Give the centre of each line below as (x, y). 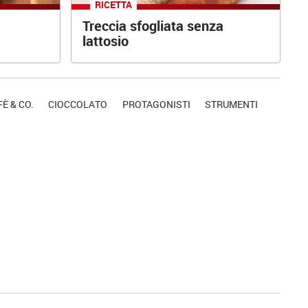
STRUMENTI (232, 104)
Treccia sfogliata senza (153, 26)
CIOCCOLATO (78, 104)
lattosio (106, 41)
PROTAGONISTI (156, 104)
